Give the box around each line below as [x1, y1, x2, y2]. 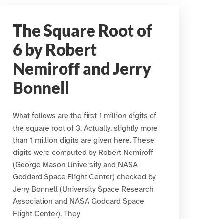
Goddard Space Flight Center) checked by [13, 172, 156, 182]
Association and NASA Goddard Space [13, 196, 145, 206]
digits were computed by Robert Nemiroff [13, 147, 153, 157]
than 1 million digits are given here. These [13, 135, 155, 145]
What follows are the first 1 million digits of [13, 110, 157, 121]
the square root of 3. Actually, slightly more [13, 123, 158, 133]
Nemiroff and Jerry [13, 59, 152, 78]
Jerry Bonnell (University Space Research [13, 184, 154, 194]
